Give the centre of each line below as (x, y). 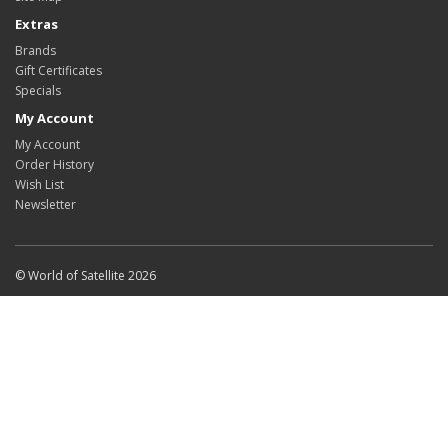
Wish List (39, 184)
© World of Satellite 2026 (85, 275)
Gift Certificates (58, 70)
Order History (54, 164)
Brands (35, 50)
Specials (38, 90)
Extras (36, 24)
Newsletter (45, 204)
